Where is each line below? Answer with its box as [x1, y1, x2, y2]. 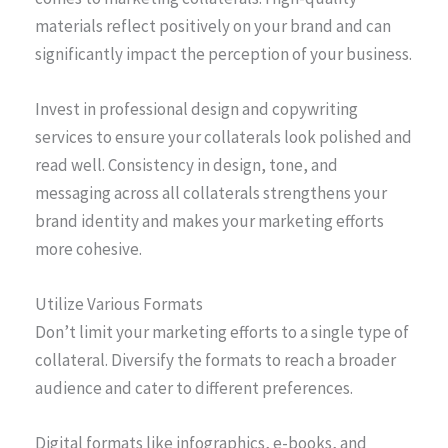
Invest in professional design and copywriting [35, 97, 358, 120]
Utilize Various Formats [35, 293, 203, 316]
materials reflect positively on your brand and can [35, 14, 391, 37]
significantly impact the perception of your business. [35, 42, 412, 65]
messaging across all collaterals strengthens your [35, 181, 387, 204]
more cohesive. [35, 237, 142, 260]
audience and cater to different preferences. [35, 377, 353, 400]
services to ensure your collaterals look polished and [35, 125, 412, 148]
